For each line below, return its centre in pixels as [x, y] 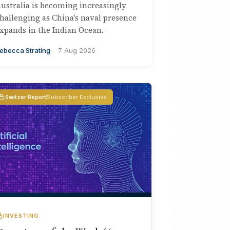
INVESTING [21, 216]
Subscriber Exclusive [76, 97]
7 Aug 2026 [76, 51]
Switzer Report [25, 97]
